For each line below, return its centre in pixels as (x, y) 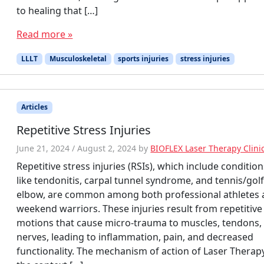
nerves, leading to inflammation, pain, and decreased (135, 237)
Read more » (45, 34)
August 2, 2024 (107, 148)
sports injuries (143, 59)
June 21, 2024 (43, 148)
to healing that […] (57, 11)
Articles (35, 107)
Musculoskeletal (78, 59)
